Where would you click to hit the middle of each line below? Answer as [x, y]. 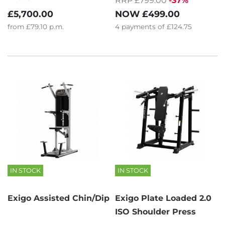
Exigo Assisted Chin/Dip [59, 198]
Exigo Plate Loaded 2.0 [163, 198]
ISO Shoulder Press [155, 212]
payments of [144, 27]
